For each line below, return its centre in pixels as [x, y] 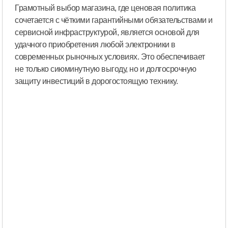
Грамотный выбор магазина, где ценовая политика [105, 8]
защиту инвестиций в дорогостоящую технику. [96, 81]
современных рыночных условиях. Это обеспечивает [110, 56]
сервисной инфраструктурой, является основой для [107, 32]
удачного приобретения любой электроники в [95, 44]
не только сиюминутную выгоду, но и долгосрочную [106, 69]
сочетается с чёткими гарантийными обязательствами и [114, 20]
